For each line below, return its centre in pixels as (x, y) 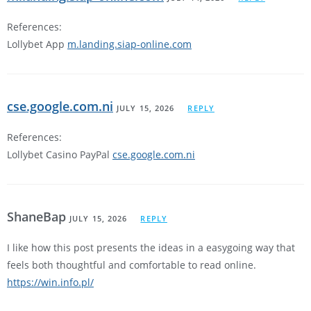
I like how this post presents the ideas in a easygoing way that (151, 248)
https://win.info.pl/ (50, 283)
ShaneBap (38, 217)
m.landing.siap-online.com (129, 44)
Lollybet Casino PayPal (60, 155)
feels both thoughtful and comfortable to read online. (132, 265)
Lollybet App (37, 44)
